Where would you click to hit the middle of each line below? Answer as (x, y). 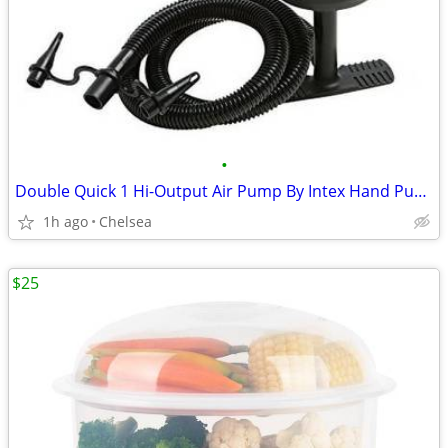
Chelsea (125, 221)
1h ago (65, 221)
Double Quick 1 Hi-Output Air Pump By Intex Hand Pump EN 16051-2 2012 (420, 191)
